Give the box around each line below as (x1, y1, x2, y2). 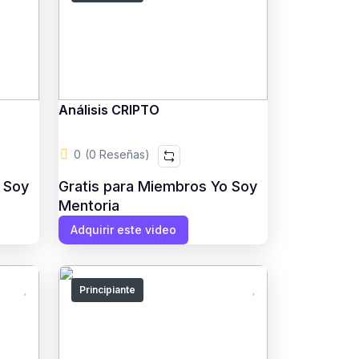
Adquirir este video (70, 223, 176, 236)
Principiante (79, 284, 135, 296)
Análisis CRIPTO (58, 102, 159, 118)
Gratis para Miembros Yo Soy (58, 178, 257, 195)
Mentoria (58, 197, 119, 214)
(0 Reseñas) (84, 147, 150, 161)
